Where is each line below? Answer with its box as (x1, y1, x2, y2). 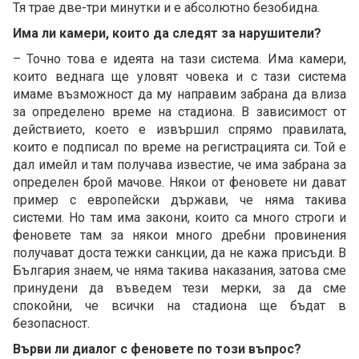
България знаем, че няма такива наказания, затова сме (13, 262, 346, 278)
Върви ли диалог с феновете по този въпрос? (13, 341, 301, 357)
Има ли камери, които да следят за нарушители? (13, 25, 321, 41)
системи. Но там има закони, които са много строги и (13, 209, 346, 225)
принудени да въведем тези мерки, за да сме (13, 280, 346, 296)
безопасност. (13, 315, 90, 331)
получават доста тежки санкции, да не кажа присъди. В (13, 244, 346, 260)
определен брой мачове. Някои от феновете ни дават (13, 174, 346, 190)
